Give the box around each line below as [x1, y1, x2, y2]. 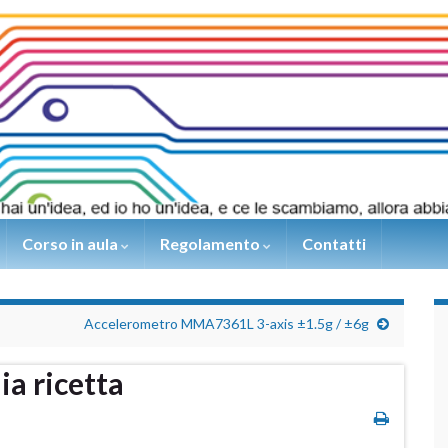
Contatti [302, 234, 366, 254]
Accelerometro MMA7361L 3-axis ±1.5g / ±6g [84, 315, 369, 333]
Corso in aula [22, 234, 121, 254]
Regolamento [160, 234, 263, 254]
